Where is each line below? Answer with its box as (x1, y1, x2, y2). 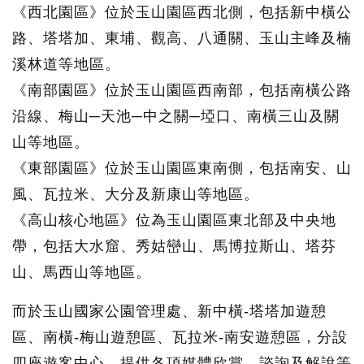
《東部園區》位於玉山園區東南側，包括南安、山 (12, 160, 352, 177)
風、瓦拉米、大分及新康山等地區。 (12, 186, 259, 203)
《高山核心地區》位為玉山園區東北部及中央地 (12, 212, 336, 229)
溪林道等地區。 (12, 56, 120, 73)
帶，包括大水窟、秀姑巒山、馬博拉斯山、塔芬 (12, 238, 336, 255)
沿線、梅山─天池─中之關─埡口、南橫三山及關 (12, 108, 340, 125)
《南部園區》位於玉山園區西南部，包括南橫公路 (12, 82, 352, 99)
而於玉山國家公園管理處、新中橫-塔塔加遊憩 (12, 303, 327, 320)
